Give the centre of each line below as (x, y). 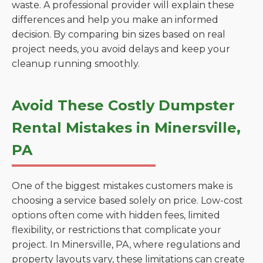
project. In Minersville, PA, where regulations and (126, 245)
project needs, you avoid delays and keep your (121, 49)
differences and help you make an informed (115, 20)
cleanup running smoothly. (76, 64)
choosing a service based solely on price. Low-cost (127, 200)
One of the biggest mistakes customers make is (122, 186)
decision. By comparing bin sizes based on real (119, 34)
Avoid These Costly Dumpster (123, 105)
